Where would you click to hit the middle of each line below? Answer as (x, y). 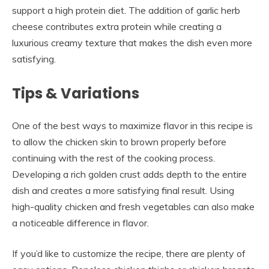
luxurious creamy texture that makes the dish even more (132, 42)
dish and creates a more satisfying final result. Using (123, 190)
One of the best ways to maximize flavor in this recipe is (132, 125)
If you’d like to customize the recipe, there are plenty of (129, 253)
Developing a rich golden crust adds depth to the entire (129, 174)
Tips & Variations (76, 93)
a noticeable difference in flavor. (80, 222)
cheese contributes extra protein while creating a (117, 26)
